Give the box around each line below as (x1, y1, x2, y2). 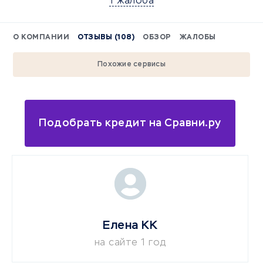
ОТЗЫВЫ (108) (77, 34, 134, 41)
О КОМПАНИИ (13, 34, 69, 41)
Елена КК (103, 220, 158, 231)
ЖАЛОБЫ (179, 34, 216, 41)
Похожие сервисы (97, 61, 166, 68)
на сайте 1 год (94, 238, 166, 248)
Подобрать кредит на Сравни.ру (39, 117, 221, 129)
